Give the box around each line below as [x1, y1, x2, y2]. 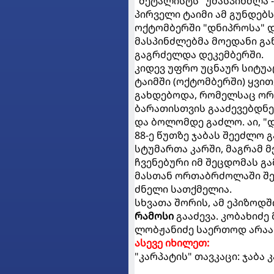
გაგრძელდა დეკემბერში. [135, 48, 264, 61]
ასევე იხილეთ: [135, 236, 209, 250]
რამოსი [135, 209, 174, 223]
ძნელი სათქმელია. [135, 182, 232, 196]
